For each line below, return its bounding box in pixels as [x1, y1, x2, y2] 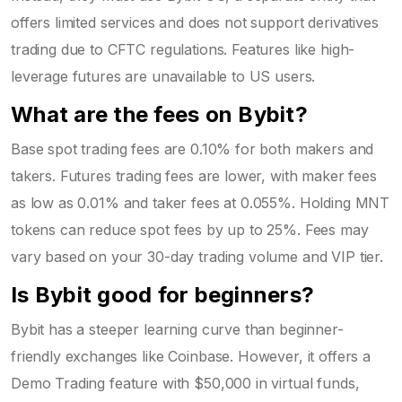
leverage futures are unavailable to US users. [11, 66, 316, 85]
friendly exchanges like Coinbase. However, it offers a [11, 346, 371, 365]
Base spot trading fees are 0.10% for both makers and [11, 139, 374, 158]
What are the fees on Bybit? [11, 100, 308, 127]
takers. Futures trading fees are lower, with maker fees [11, 166, 377, 185]
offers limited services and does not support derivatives [11, 13, 379, 31]
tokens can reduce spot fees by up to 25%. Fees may [11, 220, 369, 239]
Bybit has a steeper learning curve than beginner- [11, 319, 344, 338]
